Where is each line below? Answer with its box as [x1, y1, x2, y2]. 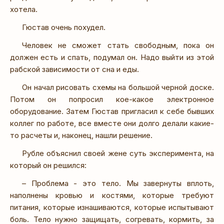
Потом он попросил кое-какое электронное [10, 94, 214, 104]
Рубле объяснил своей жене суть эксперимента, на [22, 148, 214, 158]
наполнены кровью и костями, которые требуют [10, 190, 214, 200]
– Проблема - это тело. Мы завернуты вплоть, [22, 178, 214, 188]
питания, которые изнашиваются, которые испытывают [10, 202, 214, 212]
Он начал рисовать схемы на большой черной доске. [22, 82, 214, 92]
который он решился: [10, 160, 86, 170]
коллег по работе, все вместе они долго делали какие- [10, 118, 214, 128]
